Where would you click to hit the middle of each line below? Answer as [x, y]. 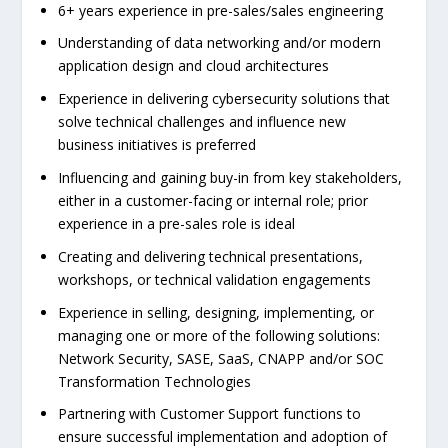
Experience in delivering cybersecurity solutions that [224, 99]
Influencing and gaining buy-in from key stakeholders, [230, 178]
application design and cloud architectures [194, 66]
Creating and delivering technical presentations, [211, 256]
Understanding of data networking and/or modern [220, 43]
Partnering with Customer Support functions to [210, 414]
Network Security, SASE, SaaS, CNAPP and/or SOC [221, 358]
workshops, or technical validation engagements [215, 279]
